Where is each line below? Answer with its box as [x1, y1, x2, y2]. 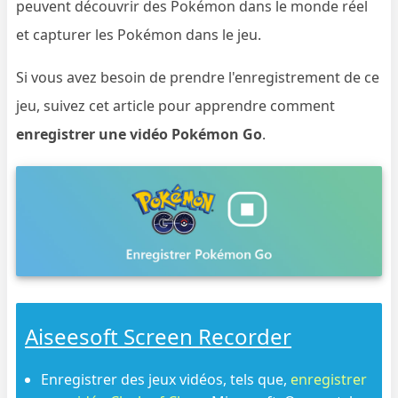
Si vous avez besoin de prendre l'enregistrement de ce [16, 68, 380, 87]
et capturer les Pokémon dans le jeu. [16, 25, 262, 44]
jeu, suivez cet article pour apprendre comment [16, 96, 336, 115]
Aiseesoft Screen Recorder [25, 321, 292, 351]
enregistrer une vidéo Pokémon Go [16, 124, 263, 144]
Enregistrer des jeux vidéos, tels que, [41, 369, 291, 389]
